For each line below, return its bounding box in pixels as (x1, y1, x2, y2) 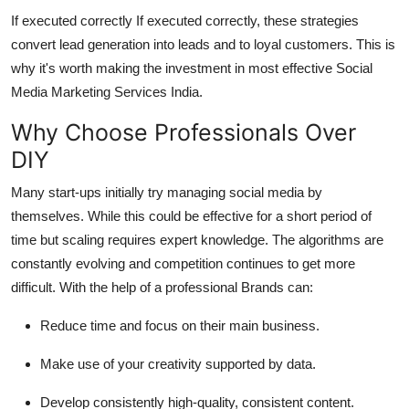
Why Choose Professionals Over (11, 118, 356, 146)
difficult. (11, 278, 56, 295)
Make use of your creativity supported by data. (40, 355, 316, 372)
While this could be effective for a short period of (88, 207, 372, 224)
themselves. (11, 207, 84, 224)
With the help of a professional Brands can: (59, 278, 313, 295)
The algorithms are (272, 231, 383, 247)
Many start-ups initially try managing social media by (11, 184, 322, 200)
